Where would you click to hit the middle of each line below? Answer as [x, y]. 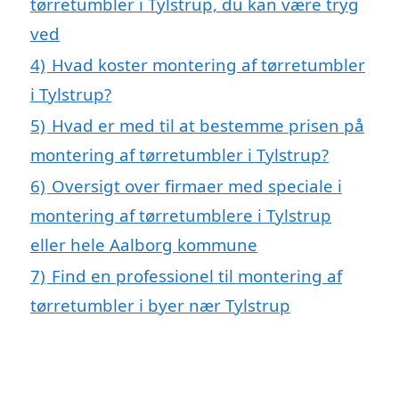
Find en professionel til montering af [197, 276]
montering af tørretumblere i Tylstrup [181, 216]
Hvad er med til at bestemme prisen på [208, 126]
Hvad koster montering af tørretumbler [208, 65]
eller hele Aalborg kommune [144, 245]
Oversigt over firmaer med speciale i [197, 186]
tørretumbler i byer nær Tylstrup [160, 305]
